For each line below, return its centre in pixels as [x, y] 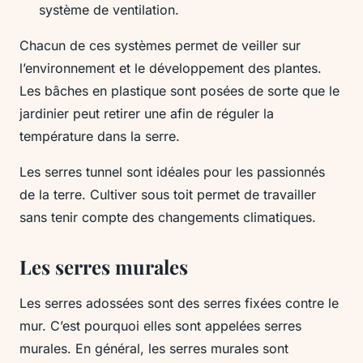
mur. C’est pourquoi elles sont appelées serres [160, 326]
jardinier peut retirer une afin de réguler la [147, 113]
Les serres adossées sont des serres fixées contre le [179, 303]
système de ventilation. [109, 10]
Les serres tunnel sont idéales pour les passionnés [172, 172]
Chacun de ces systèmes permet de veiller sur [160, 45]
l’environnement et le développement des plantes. [171, 68]
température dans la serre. [100, 136]
